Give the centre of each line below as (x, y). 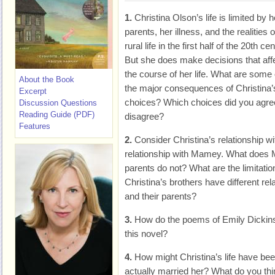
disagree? (144, 116)
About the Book (47, 79)
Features (35, 126)
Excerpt (33, 91)
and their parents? (161, 196)
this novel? (146, 234)
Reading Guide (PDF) (57, 114)
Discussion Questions (58, 103)
